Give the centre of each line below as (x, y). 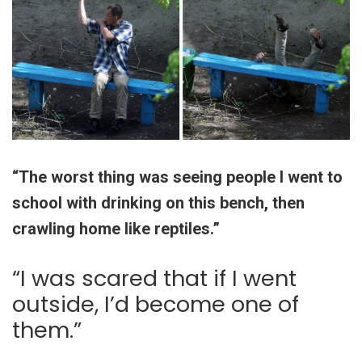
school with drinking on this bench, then (158, 203)
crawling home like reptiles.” (116, 229)
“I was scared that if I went (154, 279)
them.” (47, 330)
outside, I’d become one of (156, 305)
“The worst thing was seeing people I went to (177, 177)
